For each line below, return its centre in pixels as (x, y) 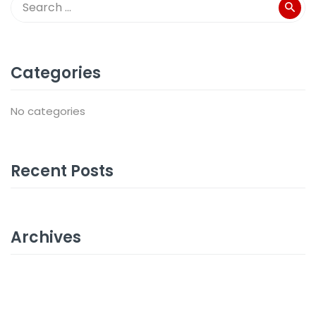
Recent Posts (62, 171)
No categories (48, 111)
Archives (46, 237)
